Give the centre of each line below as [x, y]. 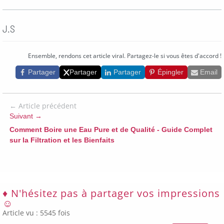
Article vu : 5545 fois [36, 213]
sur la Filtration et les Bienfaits [62, 140]
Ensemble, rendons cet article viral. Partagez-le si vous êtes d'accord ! [125, 56]
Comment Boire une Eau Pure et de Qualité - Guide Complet [111, 130]
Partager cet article [60, 58]
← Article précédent [43, 106]
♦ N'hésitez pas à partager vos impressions [111, 193]
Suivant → [26, 116]
